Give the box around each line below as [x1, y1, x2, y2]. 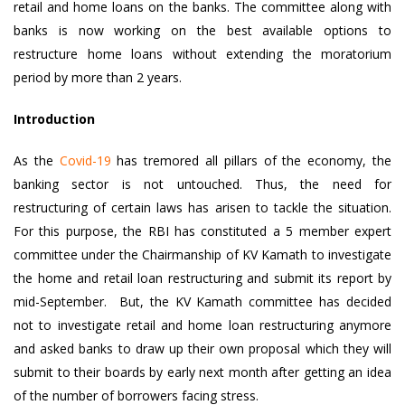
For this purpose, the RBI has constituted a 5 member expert [14, 222, 391, 240]
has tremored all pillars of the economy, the [110, 152, 392, 169]
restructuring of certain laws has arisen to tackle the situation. [14, 199, 391, 216]
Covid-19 [59, 152, 111, 169]
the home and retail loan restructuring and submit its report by [14, 269, 391, 287]
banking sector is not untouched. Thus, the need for [14, 175, 391, 193]
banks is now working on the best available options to [14, 22, 391, 39]
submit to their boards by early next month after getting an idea [14, 363, 391, 381]
